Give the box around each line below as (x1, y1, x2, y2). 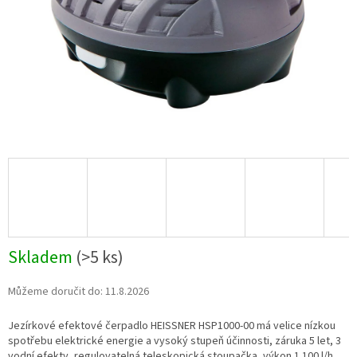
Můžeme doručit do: (8, 284, 103, 300)
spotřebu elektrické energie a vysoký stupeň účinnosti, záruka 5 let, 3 (8, 333, 341, 350)
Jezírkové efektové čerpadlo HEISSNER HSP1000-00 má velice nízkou (8, 318, 335, 335)
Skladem (8, 245, 76, 271)
